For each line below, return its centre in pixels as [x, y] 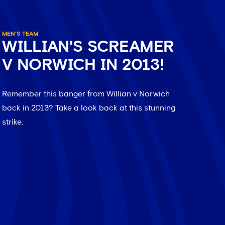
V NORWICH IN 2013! [83, 66]
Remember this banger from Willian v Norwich [86, 94]
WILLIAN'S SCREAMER [88, 47]
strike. [12, 122]
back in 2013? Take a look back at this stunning [88, 108]
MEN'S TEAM [20, 34]
